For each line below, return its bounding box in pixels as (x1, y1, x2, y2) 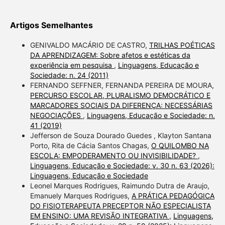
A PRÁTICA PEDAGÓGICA (131, 191, 214, 200)
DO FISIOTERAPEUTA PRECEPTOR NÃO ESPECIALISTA (30, 201, 211, 210)
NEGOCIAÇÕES (30, 110, 83, 120)
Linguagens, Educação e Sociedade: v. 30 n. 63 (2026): (30, 161, 214, 170)
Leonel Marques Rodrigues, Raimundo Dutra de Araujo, (30, 181, 209, 190)
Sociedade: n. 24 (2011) (30, 70, 108, 79)
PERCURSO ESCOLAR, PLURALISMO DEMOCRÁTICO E (30, 90, 210, 99)
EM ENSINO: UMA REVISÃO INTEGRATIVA (30, 211, 169, 220)
